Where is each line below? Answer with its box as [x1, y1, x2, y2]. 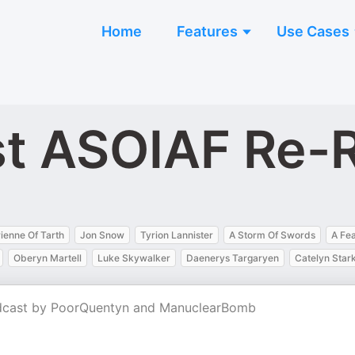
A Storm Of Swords [229, 229, 315, 241]
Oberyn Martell [13, 252, 82, 264]
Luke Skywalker [97, 252, 170, 264]
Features [177, 23, 238, 40]
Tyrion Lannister [140, 229, 213, 241]
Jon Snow [80, 229, 124, 241]
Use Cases [277, 23, 349, 40]
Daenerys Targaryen [186, 252, 279, 264]
